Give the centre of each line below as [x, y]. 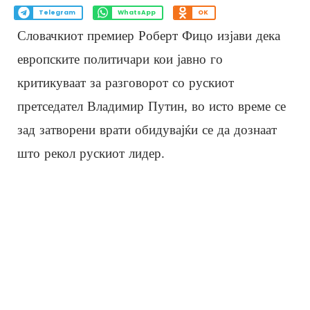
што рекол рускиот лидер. [91, 153]
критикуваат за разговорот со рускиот [126, 82]
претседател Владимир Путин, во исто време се [152, 106]
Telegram [57, 13]
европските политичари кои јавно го [120, 59]
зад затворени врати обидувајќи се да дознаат [147, 129]
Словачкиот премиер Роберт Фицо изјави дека [149, 35]
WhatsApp [136, 13]
